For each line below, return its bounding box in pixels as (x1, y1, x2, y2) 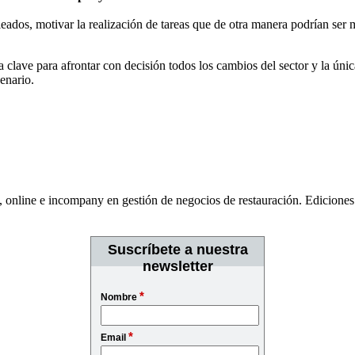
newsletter (142, 258, 213, 275)
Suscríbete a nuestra (107, 242, 248, 258)
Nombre (101, 292, 139, 303)
